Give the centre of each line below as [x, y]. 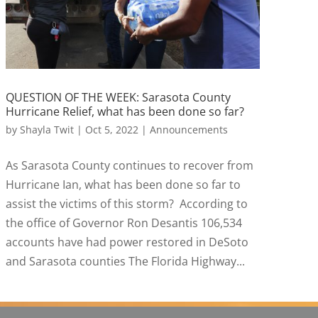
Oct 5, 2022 [111, 130]
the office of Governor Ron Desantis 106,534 [124, 223]
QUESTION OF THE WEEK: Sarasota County [118, 98]
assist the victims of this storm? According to [126, 204]
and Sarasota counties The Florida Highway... [125, 262]
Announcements [188, 130]
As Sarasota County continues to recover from [129, 166]
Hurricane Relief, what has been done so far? [125, 112]
